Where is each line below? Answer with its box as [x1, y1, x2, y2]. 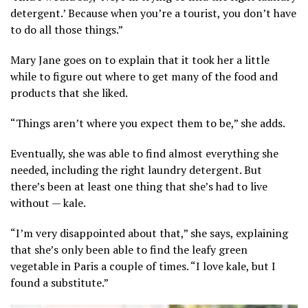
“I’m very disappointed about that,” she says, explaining [10, 225, 288, 241]
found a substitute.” [10, 274, 109, 290]
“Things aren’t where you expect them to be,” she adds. [10, 115, 285, 131]
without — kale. [10, 195, 86, 210]
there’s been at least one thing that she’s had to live [10, 178, 267, 194]
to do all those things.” [10, 21, 123, 37]
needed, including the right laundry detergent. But [10, 162, 262, 177]
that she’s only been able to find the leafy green [10, 241, 247, 257]
